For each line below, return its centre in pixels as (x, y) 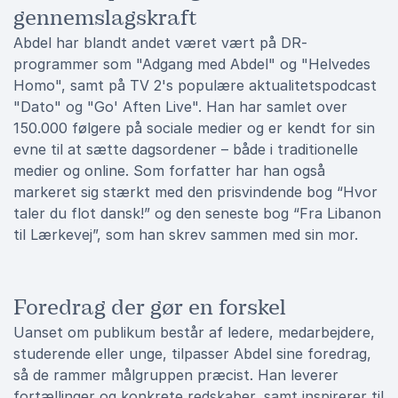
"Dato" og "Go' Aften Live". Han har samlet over (180, 107)
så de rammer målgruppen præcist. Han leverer (176, 375)
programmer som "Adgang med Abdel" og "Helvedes (192, 64)
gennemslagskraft (105, 18)
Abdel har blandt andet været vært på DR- (160, 43)
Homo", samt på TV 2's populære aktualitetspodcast (195, 85)
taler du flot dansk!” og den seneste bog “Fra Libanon (197, 213)
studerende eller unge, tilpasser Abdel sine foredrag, (192, 354)
